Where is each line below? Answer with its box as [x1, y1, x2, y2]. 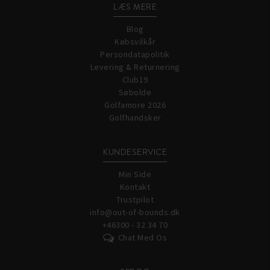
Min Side [119, 169, 151, 180]
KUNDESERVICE [103, 146, 167, 159]
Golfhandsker [108, 112, 162, 124]
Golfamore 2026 [104, 99, 166, 111]
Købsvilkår [115, 36, 155, 48]
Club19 [122, 74, 148, 86]
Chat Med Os [118, 232, 167, 243]
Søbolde [118, 87, 152, 98]
